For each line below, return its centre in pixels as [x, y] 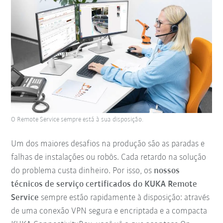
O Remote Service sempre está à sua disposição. [77, 119]
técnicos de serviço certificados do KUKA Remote [104, 184]
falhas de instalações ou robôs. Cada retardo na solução [109, 157]
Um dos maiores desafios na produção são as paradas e [108, 144]
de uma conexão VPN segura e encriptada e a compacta [109, 211]
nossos [167, 171]
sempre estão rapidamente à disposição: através [124, 198]
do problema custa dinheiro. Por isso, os [83, 171]
